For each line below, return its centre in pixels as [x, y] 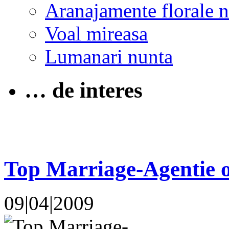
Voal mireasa [96, 33]
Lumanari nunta [109, 56]
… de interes [84, 90]
